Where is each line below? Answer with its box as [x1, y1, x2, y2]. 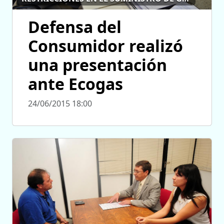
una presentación [28, 53, 167, 75]
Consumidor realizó [28, 34, 183, 56]
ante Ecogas [28, 72, 123, 94]
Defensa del [28, 15, 121, 37]
